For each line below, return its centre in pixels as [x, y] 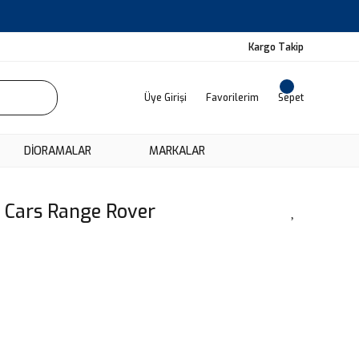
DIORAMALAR [57, 151]
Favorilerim [232, 98]
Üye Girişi [165, 98]
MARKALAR [177, 151]
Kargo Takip [276, 47]
